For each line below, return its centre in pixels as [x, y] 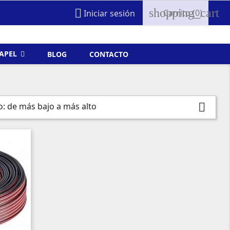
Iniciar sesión [110, 14]
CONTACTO [109, 54]
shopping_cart [184, 13]
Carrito [177, 13]
